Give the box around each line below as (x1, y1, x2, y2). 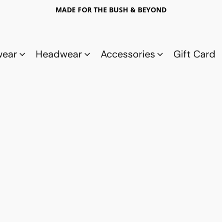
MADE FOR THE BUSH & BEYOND (55, 5, 166, 14)
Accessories (100, 48, 158, 60)
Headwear (35, 48, 84, 60)
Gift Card (173, 48, 216, 60)
